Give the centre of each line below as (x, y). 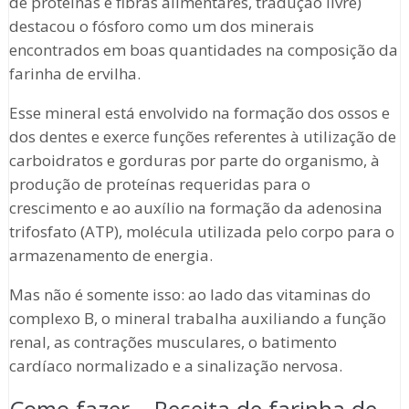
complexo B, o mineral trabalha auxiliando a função (197, 319)
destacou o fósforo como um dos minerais (161, 26)
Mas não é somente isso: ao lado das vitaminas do (189, 295)
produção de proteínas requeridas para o (159, 184)
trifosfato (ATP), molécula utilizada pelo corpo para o (201, 232)
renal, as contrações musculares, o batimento (173, 342)
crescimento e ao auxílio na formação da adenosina (195, 208)
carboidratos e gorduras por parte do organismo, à (194, 161)
